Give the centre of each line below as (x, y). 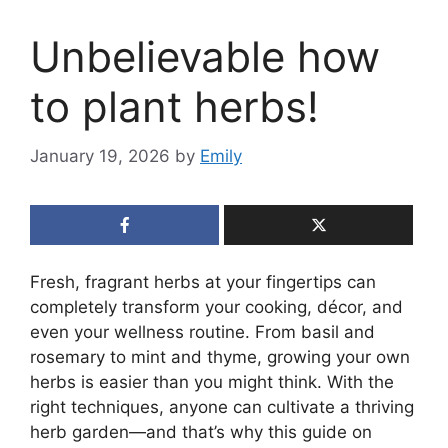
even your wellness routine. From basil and (202, 331)
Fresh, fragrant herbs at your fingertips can (203, 281)
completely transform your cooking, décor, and (216, 306)
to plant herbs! (174, 107)
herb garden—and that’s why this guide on (201, 431)
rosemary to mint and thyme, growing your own (220, 356)
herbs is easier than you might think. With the (212, 381)
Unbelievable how (205, 57)
